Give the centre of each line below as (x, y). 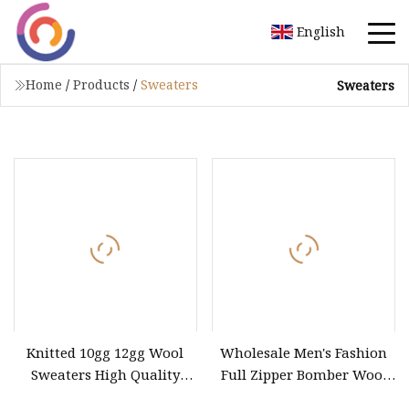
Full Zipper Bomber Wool (304, 374)
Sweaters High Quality (105, 374)
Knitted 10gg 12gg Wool (105, 352)
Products (101, 84)
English (321, 31)
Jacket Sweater (304, 396)
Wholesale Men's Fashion (304, 352)
